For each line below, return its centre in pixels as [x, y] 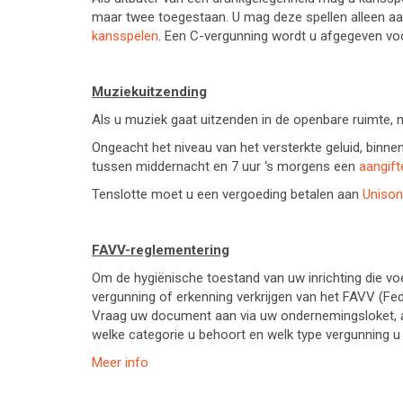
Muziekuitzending [149, 92]
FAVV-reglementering [161, 250]
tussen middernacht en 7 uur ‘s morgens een [225, 166]
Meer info [120, 363]
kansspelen [125, 36]
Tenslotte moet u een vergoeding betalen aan [227, 194]
